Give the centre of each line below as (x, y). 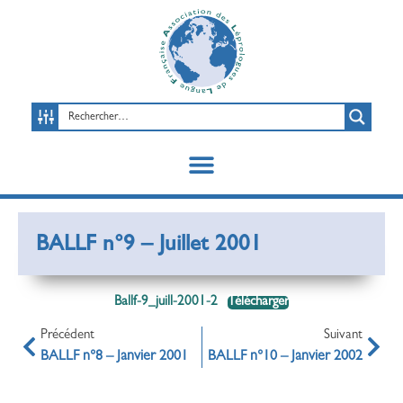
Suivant (343, 336)
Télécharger (259, 302)
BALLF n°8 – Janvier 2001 (114, 357)
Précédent (67, 336)
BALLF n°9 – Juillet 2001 (149, 246)
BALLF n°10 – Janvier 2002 (285, 357)
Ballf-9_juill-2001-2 (166, 302)
